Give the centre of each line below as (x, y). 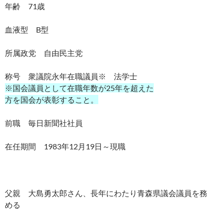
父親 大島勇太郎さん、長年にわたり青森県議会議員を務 (106, 193)
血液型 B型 (27, 29)
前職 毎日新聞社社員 (44, 123)
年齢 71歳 (25, 6)
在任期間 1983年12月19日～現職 (65, 146)
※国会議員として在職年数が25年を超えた (79, 88)
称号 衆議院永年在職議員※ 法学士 (71, 76)
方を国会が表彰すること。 (52, 100)
